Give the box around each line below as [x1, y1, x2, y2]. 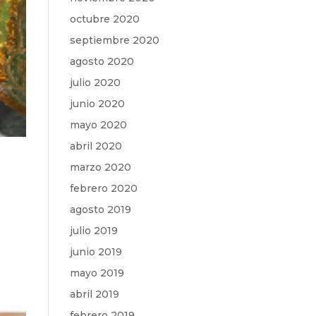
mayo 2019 [69, 267, 124, 279]
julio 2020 [69, 76, 121, 89]
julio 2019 [69, 224, 118, 237]
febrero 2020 [69, 182, 138, 195]
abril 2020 [69, 140, 122, 152]
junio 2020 [69, 97, 125, 110]
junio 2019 [69, 245, 122, 258]
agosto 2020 [69, 55, 134, 68]
